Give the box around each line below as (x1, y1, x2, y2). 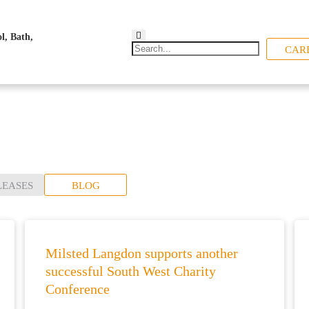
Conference (45, 281, 110, 297)
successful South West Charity (45, 263, 216, 279)
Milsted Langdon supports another (45, 246, 238, 261)
